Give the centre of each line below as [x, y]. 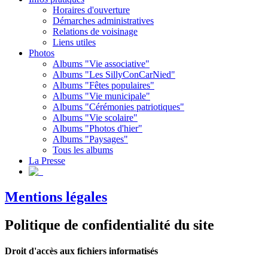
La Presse [47, 160]
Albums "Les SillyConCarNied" [114, 74]
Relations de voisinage [95, 31]
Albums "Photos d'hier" [98, 128]
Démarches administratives [103, 20]
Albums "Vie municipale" [101, 96]
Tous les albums [83, 150]
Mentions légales [56, 197]
